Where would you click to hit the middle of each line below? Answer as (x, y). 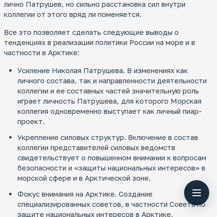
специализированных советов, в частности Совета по (111, 204)
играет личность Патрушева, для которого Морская (109, 101)
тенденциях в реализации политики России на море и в (100, 42)
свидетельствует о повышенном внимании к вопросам (112, 158)
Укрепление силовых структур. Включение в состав (108, 137)
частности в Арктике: (42, 53)
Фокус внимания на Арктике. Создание (85, 194)
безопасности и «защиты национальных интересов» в (111, 168)
